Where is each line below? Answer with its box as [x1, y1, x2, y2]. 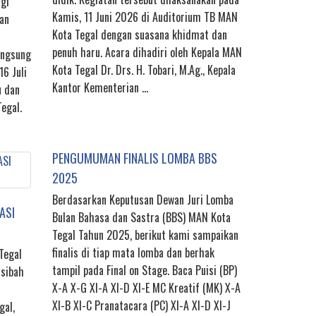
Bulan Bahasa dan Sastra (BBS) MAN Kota [52, 209, 231, 226]
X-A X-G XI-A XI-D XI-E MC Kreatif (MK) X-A [52, 279, 241, 297]
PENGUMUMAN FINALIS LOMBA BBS [52, 149, 217, 168]
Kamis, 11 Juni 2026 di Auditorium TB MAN [52, 8, 238, 26]
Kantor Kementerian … [52, 79, 148, 97]
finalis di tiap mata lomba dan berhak [52, 244, 214, 262]
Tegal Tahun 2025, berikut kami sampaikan [52, 226, 238, 244]
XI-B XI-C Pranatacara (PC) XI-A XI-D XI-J [52, 297, 231, 315]
